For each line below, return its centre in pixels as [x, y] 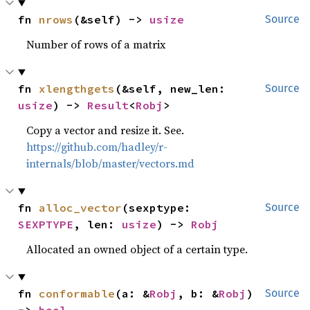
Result [108, 105]
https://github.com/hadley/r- [97, 147]
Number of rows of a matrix [96, 44]
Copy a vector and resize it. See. [106, 130]
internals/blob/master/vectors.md [111, 163]
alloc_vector [81, 208]
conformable [77, 293]
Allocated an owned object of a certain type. [137, 249]
